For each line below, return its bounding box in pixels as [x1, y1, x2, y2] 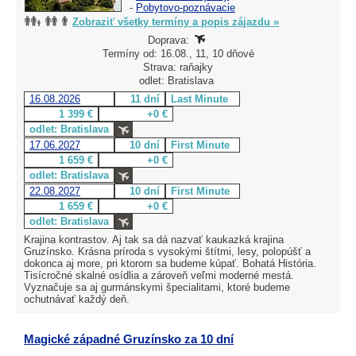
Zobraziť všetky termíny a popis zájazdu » [72, 15, 279, 28]
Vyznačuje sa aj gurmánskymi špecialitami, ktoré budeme [24, 281, 290, 293]
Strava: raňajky [143, 60, 213, 73]
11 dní [130, 92, 160, 105]
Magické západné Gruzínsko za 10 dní [24, 331, 234, 346]
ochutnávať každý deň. [24, 292, 130, 305]
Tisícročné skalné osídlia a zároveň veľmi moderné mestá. [24, 269, 294, 281]
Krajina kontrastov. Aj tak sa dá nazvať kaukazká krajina [24, 233, 284, 246]
